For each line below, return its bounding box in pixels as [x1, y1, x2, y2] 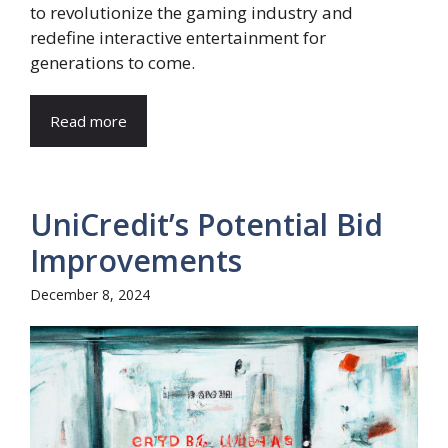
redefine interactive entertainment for [30, 26, 326, 49]
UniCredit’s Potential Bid [30, 204, 383, 245]
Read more [50, 111, 127, 131]
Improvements [30, 240, 242, 281]
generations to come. [30, 51, 195, 74]
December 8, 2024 [30, 285, 150, 304]
